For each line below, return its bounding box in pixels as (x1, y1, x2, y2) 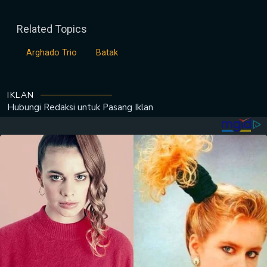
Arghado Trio (26, 48, 77, 58)
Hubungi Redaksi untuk (7, 101, 100, 113)
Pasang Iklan (103, 101, 153, 113)
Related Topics (17, 23, 87, 35)
